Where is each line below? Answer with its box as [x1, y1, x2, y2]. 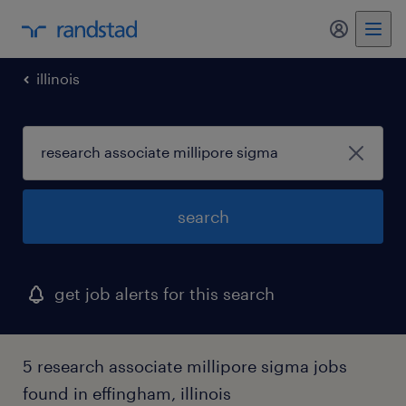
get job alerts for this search [54, 284, 275, 304]
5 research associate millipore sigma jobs [23, 356, 347, 376]
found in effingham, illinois [23, 383, 231, 403]
